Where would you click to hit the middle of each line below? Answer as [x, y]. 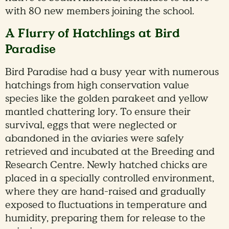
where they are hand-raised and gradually [106, 191]
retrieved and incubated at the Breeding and [110, 152]
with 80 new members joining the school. [100, 11]
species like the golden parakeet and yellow [107, 98]
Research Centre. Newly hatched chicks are [106, 165]
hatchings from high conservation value [97, 85]
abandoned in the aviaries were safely [95, 138]
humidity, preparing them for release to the [105, 218]
